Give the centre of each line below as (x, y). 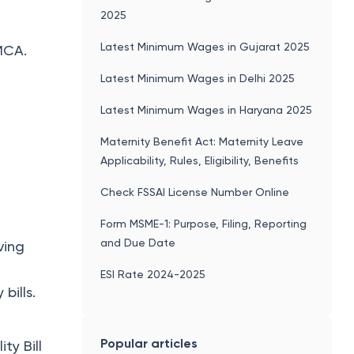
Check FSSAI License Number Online (195, 192)
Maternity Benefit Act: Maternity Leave (202, 141)
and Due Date (138, 242)
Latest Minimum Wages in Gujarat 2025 (205, 46)
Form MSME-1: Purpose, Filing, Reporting (204, 223)
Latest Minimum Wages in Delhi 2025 (198, 78)
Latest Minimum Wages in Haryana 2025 (207, 109)
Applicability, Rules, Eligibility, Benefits (200, 160)
